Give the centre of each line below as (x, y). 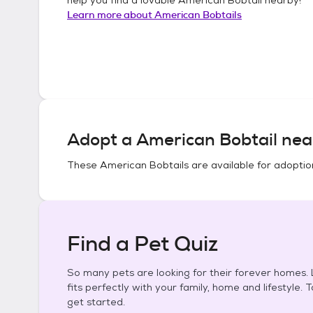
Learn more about (111, 14)
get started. (96, 302)
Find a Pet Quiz (143, 244)
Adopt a (102, 140)
